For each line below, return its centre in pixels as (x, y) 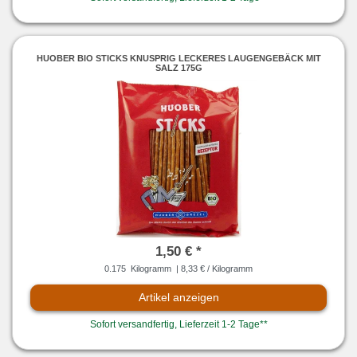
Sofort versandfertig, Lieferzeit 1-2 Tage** (178, 325)
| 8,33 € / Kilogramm (213, 269)
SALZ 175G (178, 67)
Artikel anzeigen (178, 298)
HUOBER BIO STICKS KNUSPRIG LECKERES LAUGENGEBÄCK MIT (178, 58)
